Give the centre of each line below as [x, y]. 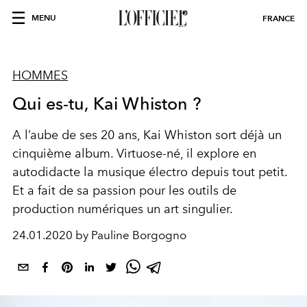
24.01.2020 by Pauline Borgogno [99, 235]
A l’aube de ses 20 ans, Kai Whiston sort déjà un [147, 135]
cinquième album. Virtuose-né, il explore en [134, 153]
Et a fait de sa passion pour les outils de [124, 191]
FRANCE [279, 18]
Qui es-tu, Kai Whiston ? [107, 103]
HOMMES [40, 75]
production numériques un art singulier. [123, 209]
